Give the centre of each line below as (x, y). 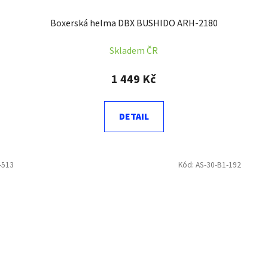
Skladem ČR (134, 51)
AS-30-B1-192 (218, 165)
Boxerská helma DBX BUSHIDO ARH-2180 (134, 24)
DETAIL (134, 117)
